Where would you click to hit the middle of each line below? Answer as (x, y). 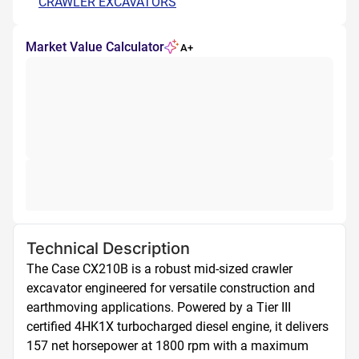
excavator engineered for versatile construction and (171, 288)
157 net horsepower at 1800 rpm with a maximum (167, 346)
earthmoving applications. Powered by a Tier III (159, 307)
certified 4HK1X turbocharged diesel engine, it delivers (177, 327)
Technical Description (108, 248)
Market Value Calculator (95, 47)
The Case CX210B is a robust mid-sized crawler (159, 269)
